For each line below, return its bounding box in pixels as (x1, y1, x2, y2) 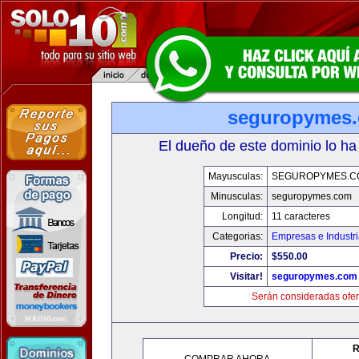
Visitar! (230, 271, 263, 282)
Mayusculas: (208, 171, 263, 182)
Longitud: (222, 211, 263, 222)
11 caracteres (272, 211, 330, 222)
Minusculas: (211, 191, 263, 202)
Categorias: (212, 231, 263, 242)
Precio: (230, 251, 263, 262)
